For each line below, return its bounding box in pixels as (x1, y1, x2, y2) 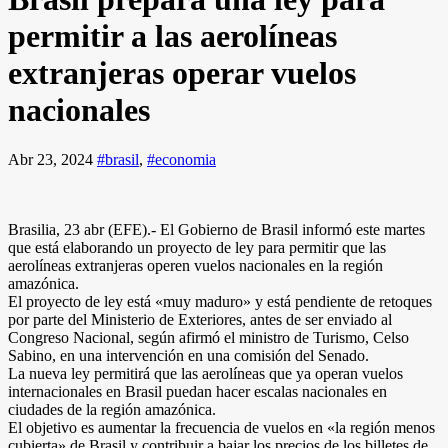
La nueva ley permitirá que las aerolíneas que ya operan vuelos (8, 364, 403, 382)
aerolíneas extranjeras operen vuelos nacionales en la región (8, 256, 383, 274)
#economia (147, 150, 216, 168)
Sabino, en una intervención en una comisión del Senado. (8, 346, 369, 364)
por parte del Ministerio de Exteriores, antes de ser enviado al (8, 310, 392, 328)
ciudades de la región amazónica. (8, 400, 216, 418)
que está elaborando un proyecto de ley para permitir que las (8, 238, 386, 256)
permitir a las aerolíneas (8, 18, 337, 55)
